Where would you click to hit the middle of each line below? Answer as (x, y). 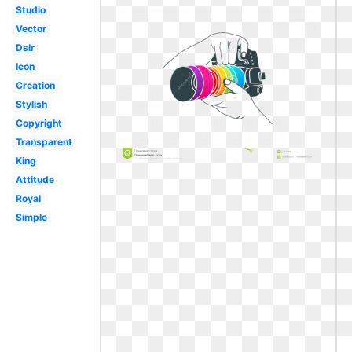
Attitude (35, 180)
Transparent (44, 142)
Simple (31, 217)
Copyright (38, 123)
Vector (31, 29)
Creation (35, 85)
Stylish (31, 104)
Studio (30, 10)
